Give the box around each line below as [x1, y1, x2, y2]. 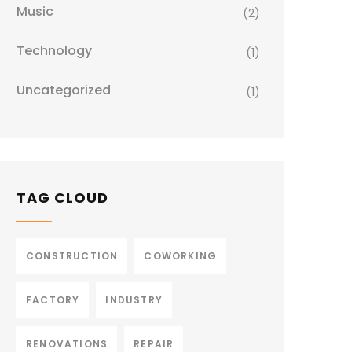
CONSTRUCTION [26, 249, 119, 262]
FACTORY [26, 293, 80, 306]
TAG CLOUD [16, 188, 108, 207]
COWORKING [144, 249, 218, 262]
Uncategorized [16, 81, 111, 99]
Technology [16, 42, 92, 60]
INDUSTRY [105, 293, 163, 306]
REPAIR [134, 337, 174, 350]
